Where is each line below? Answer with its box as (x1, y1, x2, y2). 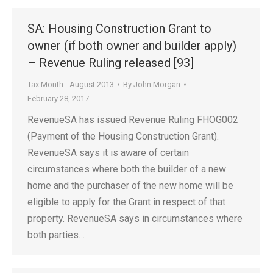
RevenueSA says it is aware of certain (27, 147, 189, 158)
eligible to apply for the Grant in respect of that (27, 196, 225, 208)
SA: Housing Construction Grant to (27, 21, 211, 36)
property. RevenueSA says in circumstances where (27, 213, 243, 224)
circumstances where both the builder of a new (27, 163, 226, 175)
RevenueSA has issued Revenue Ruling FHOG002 (27, 114, 238, 126)
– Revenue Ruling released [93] (27, 55, 194, 70)
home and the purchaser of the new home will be (27, 180, 233, 191)
